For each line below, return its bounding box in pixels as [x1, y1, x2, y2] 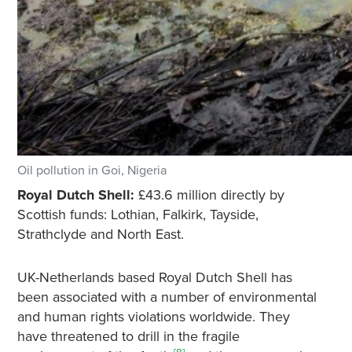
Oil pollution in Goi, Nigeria [16, 163, 167, 179]
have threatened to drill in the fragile [16, 328, 240, 346]
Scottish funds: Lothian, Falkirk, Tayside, [16, 206, 258, 224]
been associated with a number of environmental [16, 288, 317, 306]
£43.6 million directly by [134, 186, 284, 204]
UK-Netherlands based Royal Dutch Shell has [16, 269, 292, 287]
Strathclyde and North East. [16, 225, 184, 244]
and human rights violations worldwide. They [16, 308, 290, 326]
